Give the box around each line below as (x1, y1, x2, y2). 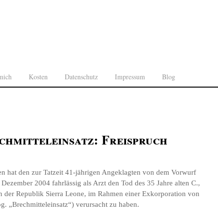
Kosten (29, 72, 48, 81)
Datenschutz (65, 72, 98, 81)
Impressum (115, 72, 145, 81)
